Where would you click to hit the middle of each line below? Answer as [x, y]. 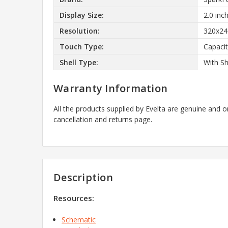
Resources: [74, 198]
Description [83, 177]
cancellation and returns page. [103, 120]
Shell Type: [79, 62]
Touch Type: [81, 46]
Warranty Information [110, 89]
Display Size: [81, 15]
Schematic [79, 219]
